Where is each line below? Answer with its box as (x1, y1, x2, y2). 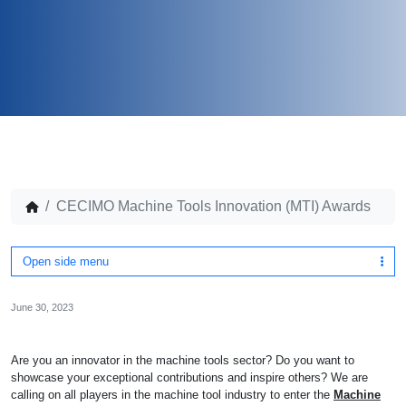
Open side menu (23, 255, 109, 268)
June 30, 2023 (11, 302, 73, 313)
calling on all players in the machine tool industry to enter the (11, 388, 333, 401)
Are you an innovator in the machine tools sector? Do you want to (11, 353, 354, 367)
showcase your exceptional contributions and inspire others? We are (11, 371, 368, 384)
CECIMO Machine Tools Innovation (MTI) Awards (56, 198, 371, 214)
